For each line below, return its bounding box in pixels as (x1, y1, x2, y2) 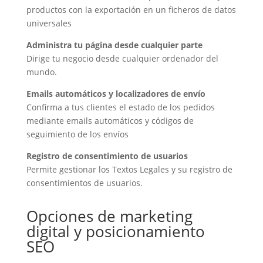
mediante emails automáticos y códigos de (26, 115, 194, 127)
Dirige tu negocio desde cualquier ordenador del (26, 53, 218, 65)
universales (26, 18, 72, 29)
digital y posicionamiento (26, 221, 205, 242)
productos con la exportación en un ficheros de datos (26, 4, 236, 16)
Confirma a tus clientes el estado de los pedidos (26, 102, 215, 113)
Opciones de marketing (26, 205, 193, 227)
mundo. (26, 66, 57, 78)
